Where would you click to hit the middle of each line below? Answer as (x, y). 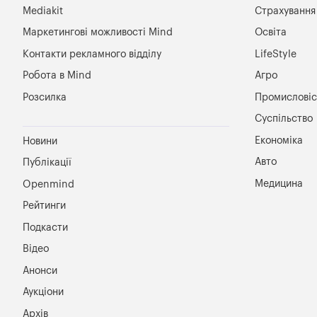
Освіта (270, 33)
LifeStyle (275, 54)
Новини (40, 141)
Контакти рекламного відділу (92, 54)
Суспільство (283, 119)
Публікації (47, 163)
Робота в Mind (57, 76)
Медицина (278, 183)
